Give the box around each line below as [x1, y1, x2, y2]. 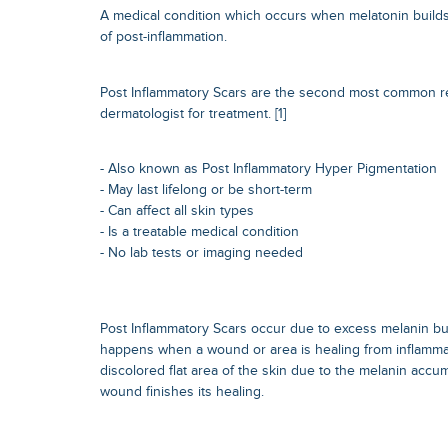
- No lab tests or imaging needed [100, 244, 303, 261]
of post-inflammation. [100, 29, 227, 46]
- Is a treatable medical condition [100, 223, 299, 240]
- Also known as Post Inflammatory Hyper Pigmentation [100, 160, 437, 177]
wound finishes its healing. [100, 384, 264, 401]
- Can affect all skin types [100, 202, 254, 219]
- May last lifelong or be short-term [100, 181, 312, 198]
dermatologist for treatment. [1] [100, 105, 286, 122]
